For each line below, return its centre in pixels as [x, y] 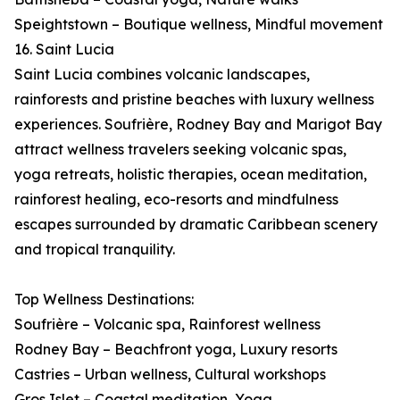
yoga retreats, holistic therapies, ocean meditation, [191, 175]
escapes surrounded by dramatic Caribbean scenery [196, 225]
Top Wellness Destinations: [104, 300]
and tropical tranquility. [95, 250]
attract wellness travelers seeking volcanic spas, [180, 150]
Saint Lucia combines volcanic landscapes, [162, 75]
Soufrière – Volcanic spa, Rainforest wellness [167, 325]
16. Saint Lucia [64, 50]
